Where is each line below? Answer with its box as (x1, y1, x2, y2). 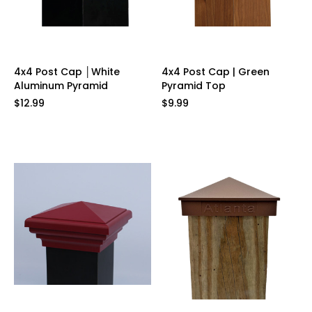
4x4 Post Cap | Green (161, 65, 270, 79)
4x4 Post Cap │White (14, 65, 120, 79)
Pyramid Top (161, 79, 226, 93)
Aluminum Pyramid (14, 79, 108, 93)
